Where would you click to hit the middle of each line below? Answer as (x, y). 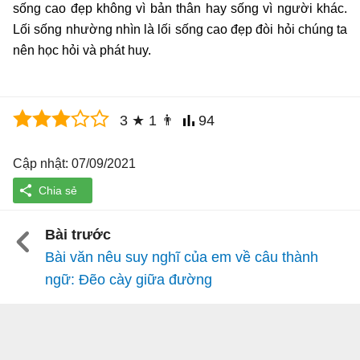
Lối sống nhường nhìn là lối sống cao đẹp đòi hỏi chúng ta (180, 29)
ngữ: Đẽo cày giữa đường (129, 280)
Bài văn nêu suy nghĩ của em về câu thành (182, 258)
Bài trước (78, 235)
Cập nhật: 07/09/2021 (74, 164)
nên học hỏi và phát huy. (82, 50)
